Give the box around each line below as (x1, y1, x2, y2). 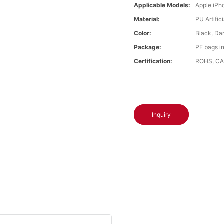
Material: (134, 15, 160, 23)
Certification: (134, 57, 173, 65)
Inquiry (152, 111, 171, 119)
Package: (134, 43, 162, 51)
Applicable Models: (134, 1, 191, 9)
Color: (134, 29, 152, 37)
